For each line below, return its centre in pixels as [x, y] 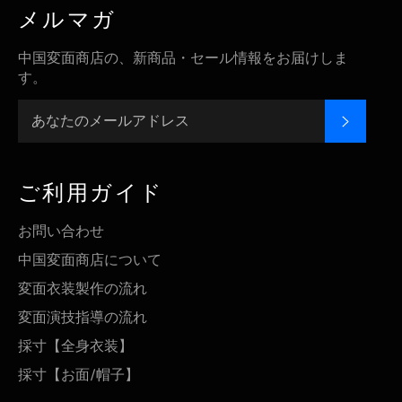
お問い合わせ [61, 231]
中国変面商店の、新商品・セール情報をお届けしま [183, 57]
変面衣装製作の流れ [83, 288]
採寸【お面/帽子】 [79, 374]
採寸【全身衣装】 [75, 345]
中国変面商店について [90, 259]
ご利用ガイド [91, 192]
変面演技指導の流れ [83, 317]
